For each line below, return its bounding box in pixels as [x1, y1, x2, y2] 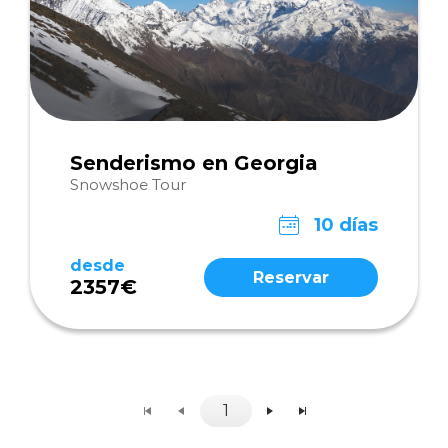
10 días [314, 214, 378, 236]
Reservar [253, 268, 329, 287]
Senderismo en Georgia [70, 151, 318, 175]
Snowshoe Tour [70, 175, 186, 194]
